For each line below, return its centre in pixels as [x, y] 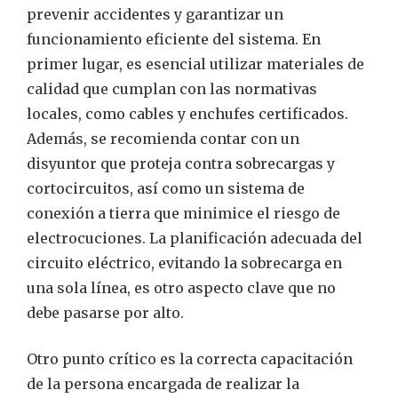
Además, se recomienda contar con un [163, 139]
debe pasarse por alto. [105, 313]
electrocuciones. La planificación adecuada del [195, 239]
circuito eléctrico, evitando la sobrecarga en [184, 263]
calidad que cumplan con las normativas [172, 89]
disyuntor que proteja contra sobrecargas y [181, 164]
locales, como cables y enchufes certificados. [187, 114]
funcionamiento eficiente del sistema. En [174, 40]
